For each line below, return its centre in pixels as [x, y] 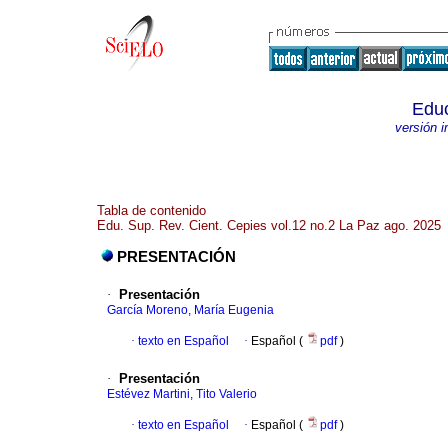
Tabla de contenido [151, 210]
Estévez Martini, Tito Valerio [182, 394]
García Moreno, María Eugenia [190, 310]
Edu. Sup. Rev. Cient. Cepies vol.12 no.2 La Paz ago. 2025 [269, 225]
